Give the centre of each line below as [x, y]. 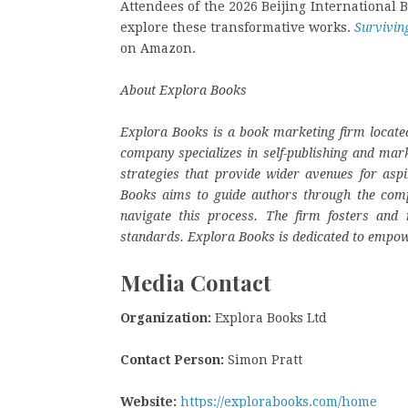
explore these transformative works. [238, 27]
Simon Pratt [263, 359]
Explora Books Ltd [269, 317]
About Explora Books [185, 90]
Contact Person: [172, 359]
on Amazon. [160, 48]
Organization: [166, 317]
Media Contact [196, 282]
